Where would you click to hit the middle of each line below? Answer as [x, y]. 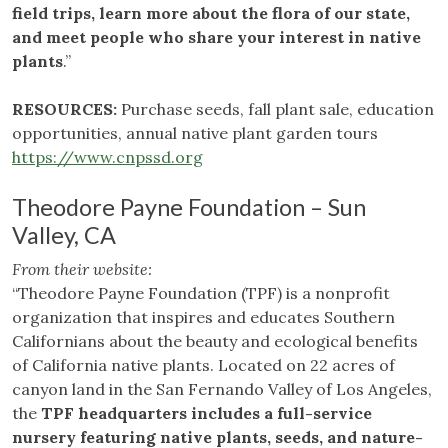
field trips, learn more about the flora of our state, [211, 13]
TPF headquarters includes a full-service [206, 413]
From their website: [82, 269]
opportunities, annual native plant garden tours [195, 133]
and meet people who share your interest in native [216, 37]
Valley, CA [64, 235]
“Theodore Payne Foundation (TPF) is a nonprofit [201, 293]
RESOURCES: [64, 109]
